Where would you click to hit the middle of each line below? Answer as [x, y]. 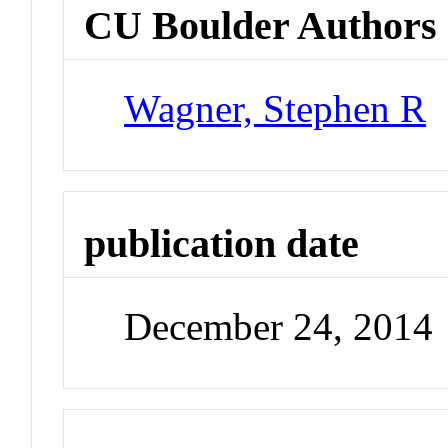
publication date [222, 244]
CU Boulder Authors [261, 25]
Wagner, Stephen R [275, 108]
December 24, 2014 [279, 327]
